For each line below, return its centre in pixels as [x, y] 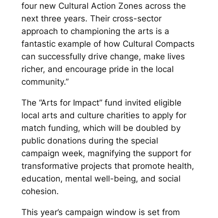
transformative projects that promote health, [108, 166]
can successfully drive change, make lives [103, 57]
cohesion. [40, 191]
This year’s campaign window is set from [100, 212]
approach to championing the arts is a [95, 31]
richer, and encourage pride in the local [97, 69]
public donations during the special [90, 141]
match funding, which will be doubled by [101, 128]
